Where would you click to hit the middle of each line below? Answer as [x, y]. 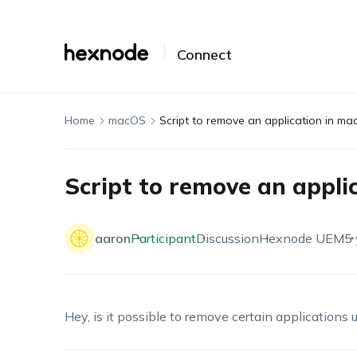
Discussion [227, 238]
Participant [163, 238]
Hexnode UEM [301, 238]
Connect [204, 55]
